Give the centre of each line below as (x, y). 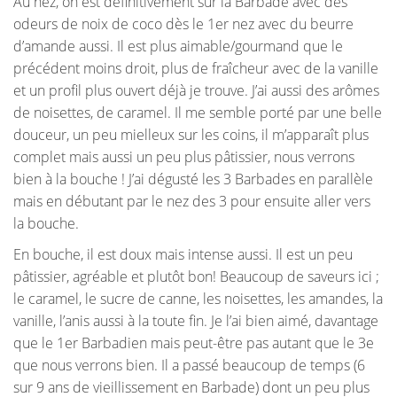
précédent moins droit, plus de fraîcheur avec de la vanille (196, 69)
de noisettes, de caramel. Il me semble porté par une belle (198, 113)
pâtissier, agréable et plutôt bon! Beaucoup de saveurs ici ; (196, 277)
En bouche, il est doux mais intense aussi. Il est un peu (183, 255)
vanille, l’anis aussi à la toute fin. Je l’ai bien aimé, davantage (196, 321)
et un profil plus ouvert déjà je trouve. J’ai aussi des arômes (196, 91)
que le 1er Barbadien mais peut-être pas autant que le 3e (194, 343)
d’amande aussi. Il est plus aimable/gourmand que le (178, 47)
